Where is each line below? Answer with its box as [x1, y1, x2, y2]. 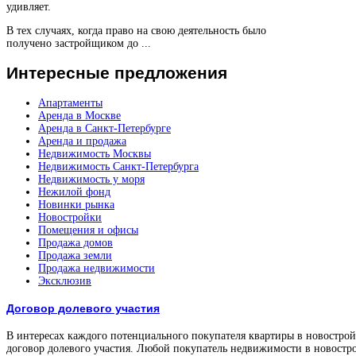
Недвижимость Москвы [38, 147, 151, 160]
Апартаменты [38, 96, 103, 109]
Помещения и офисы [38, 223, 138, 236]
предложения [110, 64, 227, 83]
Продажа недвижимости [38, 261, 155, 274]
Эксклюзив [38, 274, 91, 287]
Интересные [6, 64, 110, 83]
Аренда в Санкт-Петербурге [38, 122, 171, 134]
